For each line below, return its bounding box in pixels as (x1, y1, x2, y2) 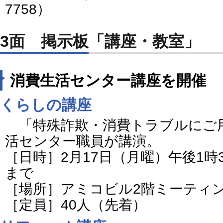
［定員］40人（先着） (5, 197, 146, 213)
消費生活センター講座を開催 (10, 72, 206, 89)
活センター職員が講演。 (5, 133, 160, 149)
